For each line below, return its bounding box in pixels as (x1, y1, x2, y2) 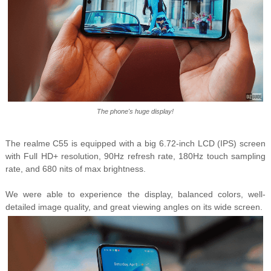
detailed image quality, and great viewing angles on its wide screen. (5, 202, 263, 212)
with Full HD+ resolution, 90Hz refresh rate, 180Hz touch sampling (5, 151, 266, 162)
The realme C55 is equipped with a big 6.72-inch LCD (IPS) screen (5, 139, 266, 149)
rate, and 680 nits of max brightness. (5, 164, 146, 174)
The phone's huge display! (97, 108, 174, 116)
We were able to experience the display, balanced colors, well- (5, 189, 266, 200)
